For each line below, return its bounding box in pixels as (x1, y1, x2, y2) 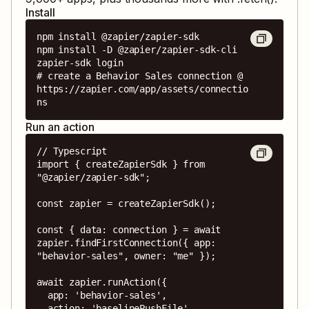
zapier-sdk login (37, 57, 123, 68)
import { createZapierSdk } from (37, 158, 205, 170)
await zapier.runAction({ (37, 276, 167, 288)
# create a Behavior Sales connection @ (37, 70, 243, 81)
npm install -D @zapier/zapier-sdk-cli (37, 43, 237, 55)
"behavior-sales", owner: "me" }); (37, 250, 216, 261)
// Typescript (37, 145, 108, 157)
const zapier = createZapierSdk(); (37, 197, 216, 209)
